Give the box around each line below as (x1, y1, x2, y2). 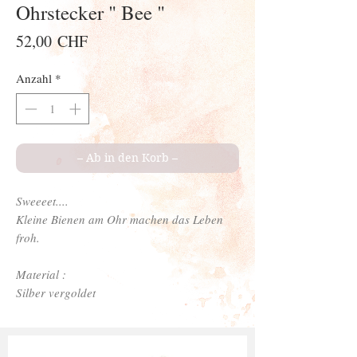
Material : (16, 265, 66, 282)
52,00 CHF (16, 30, 88, 53)
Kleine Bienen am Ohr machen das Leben (16, 210, 223, 227)
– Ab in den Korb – (77, 150, 178, 165)
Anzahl (16, 70, 52, 87)
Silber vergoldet (16, 284, 96, 300)
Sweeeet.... (16, 192, 69, 209)
